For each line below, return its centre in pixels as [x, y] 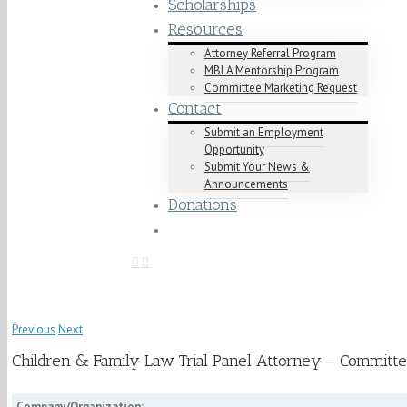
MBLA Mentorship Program [271, 70]
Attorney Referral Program [270, 53]
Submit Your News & [257, 167]
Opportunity [234, 149]
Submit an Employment [263, 132]
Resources [205, 29]
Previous [34, 329]
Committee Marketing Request [280, 88]
